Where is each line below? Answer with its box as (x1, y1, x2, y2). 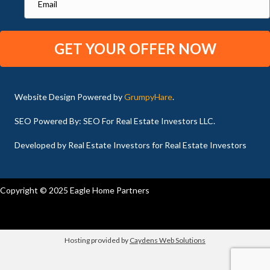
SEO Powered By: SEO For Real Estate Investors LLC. (14, 116, 215, 126)
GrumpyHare (124, 92, 172, 102)
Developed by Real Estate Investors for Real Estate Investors (14, 140, 246, 150)
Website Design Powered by (14, 92, 124, 102)
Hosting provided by (64, 236, 130, 245)
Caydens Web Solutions (130, 236, 206, 245)
